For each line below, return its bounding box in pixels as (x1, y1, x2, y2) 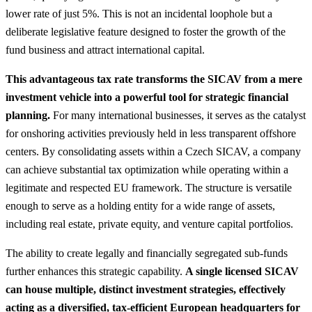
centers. (6, 145, 39, 157)
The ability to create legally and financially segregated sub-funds (6, 247, 288, 259)
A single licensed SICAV (185, 265, 299, 277)
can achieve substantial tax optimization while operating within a (6, 163, 288, 175)
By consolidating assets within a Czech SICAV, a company (42, 145, 301, 157)
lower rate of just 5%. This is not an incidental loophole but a (6, 7, 272, 19)
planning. (6, 109, 50, 121)
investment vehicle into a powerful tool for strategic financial (6, 91, 288, 103)
